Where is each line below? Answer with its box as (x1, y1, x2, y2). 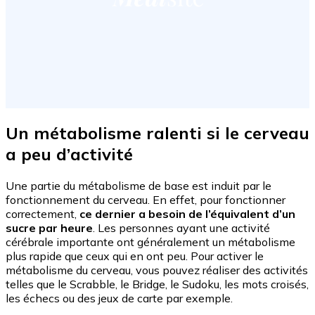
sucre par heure (6, 220, 93, 235)
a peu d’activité (6, 143, 133, 165)
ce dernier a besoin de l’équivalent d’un (79, 206, 295, 221)
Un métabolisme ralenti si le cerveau (6, 122, 309, 143)
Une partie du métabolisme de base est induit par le (6, 178, 271, 193)
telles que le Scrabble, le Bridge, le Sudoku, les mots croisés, (6, 276, 309, 291)
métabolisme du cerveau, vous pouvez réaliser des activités (6, 262, 308, 277)
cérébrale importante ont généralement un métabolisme (6, 234, 295, 249)
